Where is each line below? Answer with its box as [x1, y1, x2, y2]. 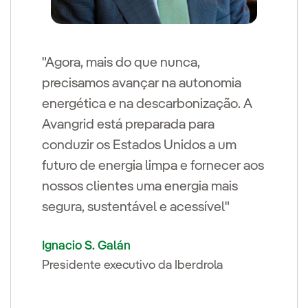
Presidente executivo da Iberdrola [42, 258, 223, 272]
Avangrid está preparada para [42, 118, 214, 132]
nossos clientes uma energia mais [42, 179, 238, 194]
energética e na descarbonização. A [42, 97, 252, 111]
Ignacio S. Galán [42, 239, 131, 252]
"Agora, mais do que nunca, [42, 56, 200, 70]
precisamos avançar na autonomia [42, 76, 241, 91]
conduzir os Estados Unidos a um [42, 138, 236, 153]
